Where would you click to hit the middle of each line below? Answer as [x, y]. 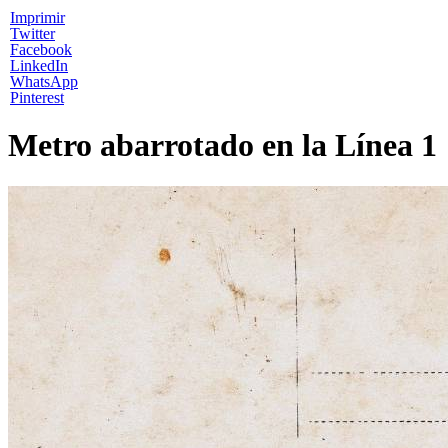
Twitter [32, 33]
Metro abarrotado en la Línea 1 [222, 145]
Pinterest [37, 97]
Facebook [41, 49]
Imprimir [37, 17]
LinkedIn [39, 65]
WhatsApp [44, 81]
